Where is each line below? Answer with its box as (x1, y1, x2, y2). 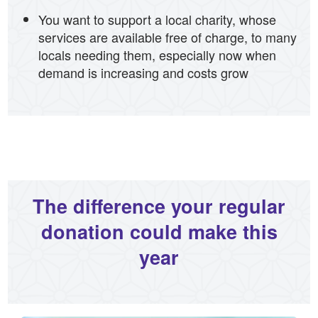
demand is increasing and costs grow (38, 62, 248, 82)
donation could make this (40, 217, 278, 245)
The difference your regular (33, 192, 285, 219)
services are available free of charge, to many (38, 27, 297, 46)
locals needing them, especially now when (38, 45, 276, 64)
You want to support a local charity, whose (38, 9, 276, 28)
